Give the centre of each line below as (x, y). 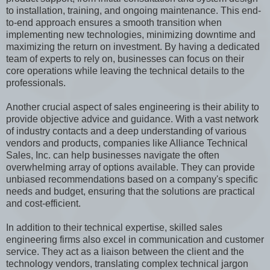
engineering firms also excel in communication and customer (135, 239)
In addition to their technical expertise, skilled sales (114, 227)
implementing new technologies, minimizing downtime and (131, 34)
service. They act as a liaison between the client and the (125, 251)
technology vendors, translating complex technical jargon (127, 263)
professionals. (36, 83)
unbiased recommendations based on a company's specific (132, 179)
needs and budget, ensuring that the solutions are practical (130, 191)
